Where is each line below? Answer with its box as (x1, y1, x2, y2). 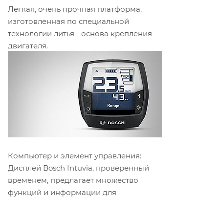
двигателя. (8, 41, 48, 51)
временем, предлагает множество (8, 175, 138, 185)
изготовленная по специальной (8, 17, 129, 26)
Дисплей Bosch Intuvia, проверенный (8, 163, 149, 173)
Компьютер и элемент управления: (8, 151, 141, 161)
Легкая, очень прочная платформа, (8, 4, 142, 14)
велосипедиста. (8, 200, 67, 210)
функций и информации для (8, 188, 116, 197)
